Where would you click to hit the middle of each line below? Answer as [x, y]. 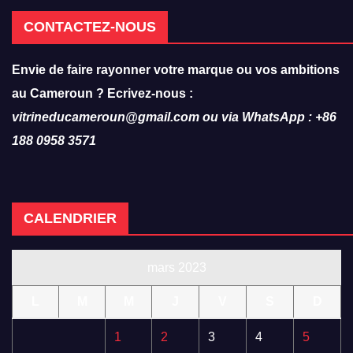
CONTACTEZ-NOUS [90, 26]
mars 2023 [176, 267]
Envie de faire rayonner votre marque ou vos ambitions [176, 69]
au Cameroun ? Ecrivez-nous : [102, 93]
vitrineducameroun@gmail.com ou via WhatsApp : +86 [174, 117]
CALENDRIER [70, 218]
